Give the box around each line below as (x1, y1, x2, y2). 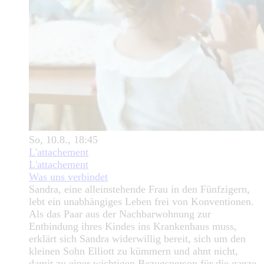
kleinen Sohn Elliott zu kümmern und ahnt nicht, (29, 245, 238, 258)
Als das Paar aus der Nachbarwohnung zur (29, 208, 211, 220)
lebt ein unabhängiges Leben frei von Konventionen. (29, 196, 254, 208)
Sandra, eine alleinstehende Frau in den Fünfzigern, (29, 183, 250, 196)
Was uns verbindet (29, 171, 108, 183)
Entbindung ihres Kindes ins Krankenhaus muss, (29, 220, 237, 233)
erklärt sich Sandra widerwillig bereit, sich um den (29, 233, 246, 245)
